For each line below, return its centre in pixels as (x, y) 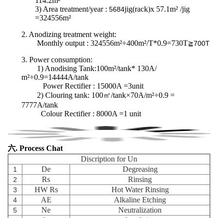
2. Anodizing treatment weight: (69, 35)
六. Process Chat (35, 148)
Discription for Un (109, 159)
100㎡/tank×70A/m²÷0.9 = (132, 95)
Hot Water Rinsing (140, 190)
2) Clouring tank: (63, 95)
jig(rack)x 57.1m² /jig (157, 9)
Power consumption (60, 60)
